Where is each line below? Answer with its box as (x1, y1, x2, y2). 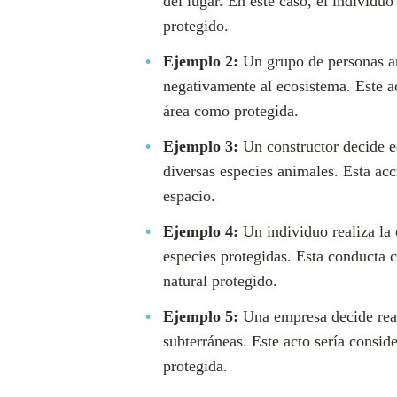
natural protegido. (163, 272, 277, 290)
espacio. (163, 187, 215, 205)
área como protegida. (163, 102, 299, 120)
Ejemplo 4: (163, 222, 238, 240)
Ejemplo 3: (163, 137, 238, 155)
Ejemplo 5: (163, 307, 238, 325)
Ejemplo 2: (163, 52, 238, 70)
